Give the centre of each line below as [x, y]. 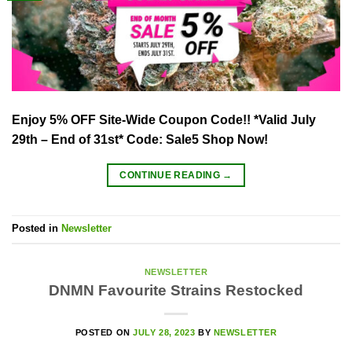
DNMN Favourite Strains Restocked [176, 290]
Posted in [37, 229]
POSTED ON [104, 332]
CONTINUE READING [171, 175]
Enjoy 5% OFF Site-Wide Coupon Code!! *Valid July [164, 119]
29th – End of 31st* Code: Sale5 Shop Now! [140, 139]
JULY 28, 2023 [164, 332]
